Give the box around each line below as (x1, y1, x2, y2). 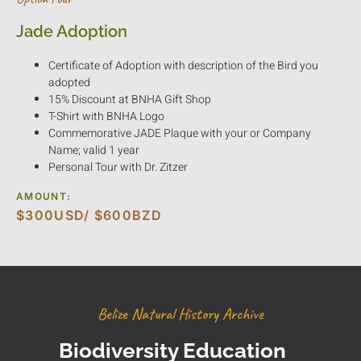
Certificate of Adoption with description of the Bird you (48, 57, 318, 75)
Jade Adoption (16, 22, 127, 42)
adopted (48, 74, 90, 92)
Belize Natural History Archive (98, 304, 263, 325)
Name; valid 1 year (48, 142, 139, 160)
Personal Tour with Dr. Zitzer (48, 159, 188, 176)
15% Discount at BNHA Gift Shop (48, 91, 211, 109)
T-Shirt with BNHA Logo (48, 108, 164, 126)
